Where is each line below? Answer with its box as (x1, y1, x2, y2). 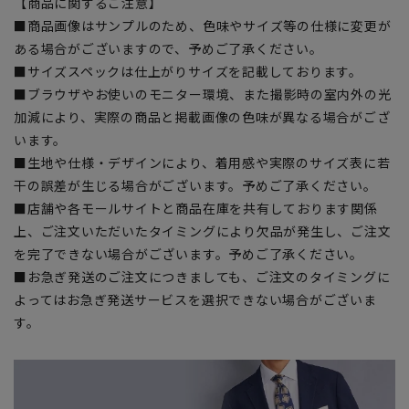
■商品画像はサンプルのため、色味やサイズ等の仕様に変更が (14, 16, 392, 35)
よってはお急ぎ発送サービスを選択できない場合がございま (14, 289, 377, 309)
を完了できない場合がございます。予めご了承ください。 (14, 244, 364, 263)
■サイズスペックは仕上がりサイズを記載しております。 (14, 61, 363, 80)
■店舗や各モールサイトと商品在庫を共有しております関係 (14, 198, 378, 217)
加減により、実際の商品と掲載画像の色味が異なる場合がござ (14, 107, 391, 126)
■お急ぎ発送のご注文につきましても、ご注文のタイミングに (14, 267, 391, 286)
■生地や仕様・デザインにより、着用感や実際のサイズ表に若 (14, 152, 391, 172)
